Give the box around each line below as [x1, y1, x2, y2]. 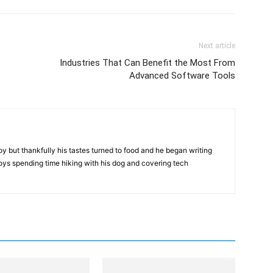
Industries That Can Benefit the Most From [60, 57, 235, 68]
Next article [199, 41, 235, 50]
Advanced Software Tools [129, 70, 235, 81]
